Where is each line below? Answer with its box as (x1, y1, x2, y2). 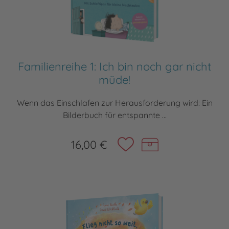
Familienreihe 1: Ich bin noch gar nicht (18, 59, 211, 74)
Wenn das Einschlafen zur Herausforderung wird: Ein (16, 98, 213, 108)
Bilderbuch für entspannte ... (62, 110, 167, 121)
